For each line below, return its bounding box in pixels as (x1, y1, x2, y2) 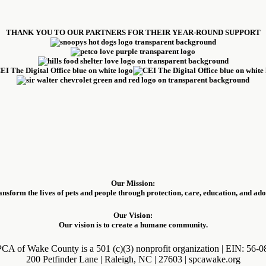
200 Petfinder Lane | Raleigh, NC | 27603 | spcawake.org (26, 254, 240, 264)
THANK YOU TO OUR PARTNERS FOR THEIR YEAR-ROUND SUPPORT (5, 28, 261, 37)
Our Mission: (111, 179, 155, 188)
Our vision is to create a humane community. (58, 220, 208, 230)
